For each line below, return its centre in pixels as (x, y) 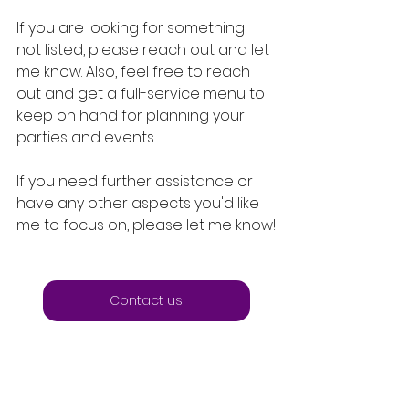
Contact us (146, 300)
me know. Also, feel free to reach (135, 72)
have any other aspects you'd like (140, 203)
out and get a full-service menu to (142, 94)
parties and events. (86, 137)
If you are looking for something (132, 28)
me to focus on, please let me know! (146, 225)
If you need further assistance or (136, 181)
